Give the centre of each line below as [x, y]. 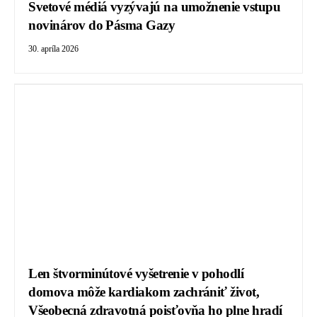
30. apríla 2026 [54, 48]
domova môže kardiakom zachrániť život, [144, 292]
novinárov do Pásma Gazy [102, 25]
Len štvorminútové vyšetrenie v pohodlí [136, 273]
